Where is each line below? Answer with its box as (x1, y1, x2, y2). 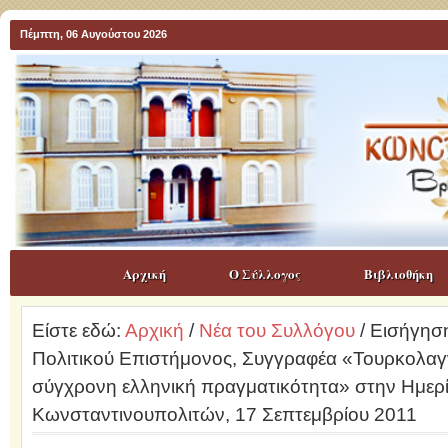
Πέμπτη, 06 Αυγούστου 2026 (20, 28, 167, 40)
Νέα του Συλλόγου (198, 320, 355, 341)
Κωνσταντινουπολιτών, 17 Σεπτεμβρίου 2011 (31, 404, 417, 425)
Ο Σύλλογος (228, 264, 301, 283)
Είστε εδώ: (31, 320, 125, 341)
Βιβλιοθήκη (363, 264, 433, 283)
